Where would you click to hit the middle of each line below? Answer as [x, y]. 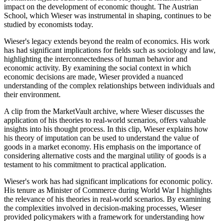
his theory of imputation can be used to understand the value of [101, 138]
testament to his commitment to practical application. [85, 165]
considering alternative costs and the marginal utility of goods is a [105, 156]
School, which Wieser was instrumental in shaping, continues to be [108, 16]
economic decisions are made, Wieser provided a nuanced [93, 77]
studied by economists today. [49, 25]
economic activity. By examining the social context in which [97, 68]
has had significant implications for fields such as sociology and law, [110, 50]
